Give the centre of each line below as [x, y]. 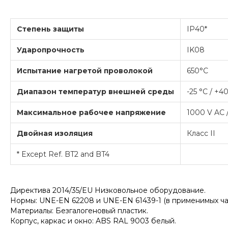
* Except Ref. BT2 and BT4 [63, 154]
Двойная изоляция [55, 134]
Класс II [201, 134]
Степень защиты [50, 29]
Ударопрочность [51, 50]
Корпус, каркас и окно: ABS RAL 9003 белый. [93, 221]
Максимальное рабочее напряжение [91, 113]
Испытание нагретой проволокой [85, 71]
